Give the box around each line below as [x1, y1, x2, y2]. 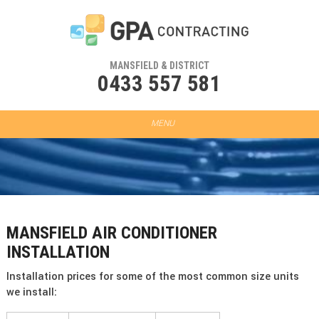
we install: [6, 285, 57, 300]
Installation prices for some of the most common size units [6, 269, 299, 285]
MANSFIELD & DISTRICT [110, 60, 209, 72]
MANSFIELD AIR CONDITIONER [6, 223, 217, 244]
